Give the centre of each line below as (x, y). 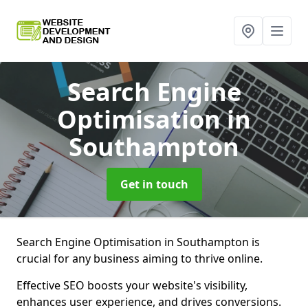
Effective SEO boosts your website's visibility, (132, 285)
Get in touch (154, 184)
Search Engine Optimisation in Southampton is (138, 242)
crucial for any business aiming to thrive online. (140, 258)
